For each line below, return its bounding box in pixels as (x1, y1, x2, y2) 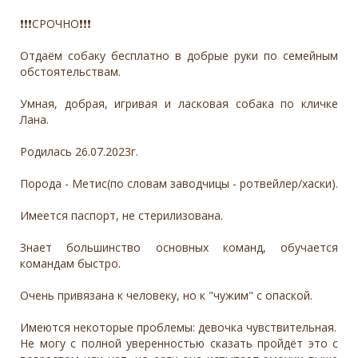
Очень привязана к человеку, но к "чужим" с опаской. (20, 287, 312, 303)
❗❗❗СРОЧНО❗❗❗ (20, 15, 91, 31)
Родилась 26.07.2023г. (20, 143, 138, 159)
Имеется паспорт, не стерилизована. (20, 207, 223, 223)
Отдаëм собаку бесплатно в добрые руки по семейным (20, 47, 338, 63)
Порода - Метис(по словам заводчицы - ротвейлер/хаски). (20, 175, 338, 191)
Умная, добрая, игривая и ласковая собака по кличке (20, 95, 338, 111)
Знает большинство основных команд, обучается (20, 239, 338, 255)
